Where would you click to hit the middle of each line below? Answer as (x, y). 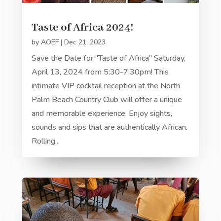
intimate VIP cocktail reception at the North (106, 86)
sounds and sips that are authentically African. (109, 127)
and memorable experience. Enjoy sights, (102, 113)
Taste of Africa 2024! (82, 27)
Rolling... (45, 141)
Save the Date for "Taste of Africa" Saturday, (108, 58)
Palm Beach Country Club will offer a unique (107, 99)
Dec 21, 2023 (85, 42)
